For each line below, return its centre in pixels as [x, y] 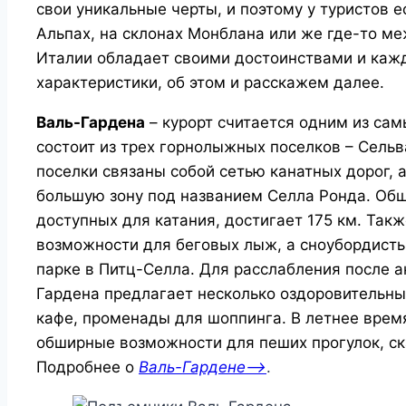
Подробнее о [85, 367]
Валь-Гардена [91, 123]
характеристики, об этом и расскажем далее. [210, 83]
